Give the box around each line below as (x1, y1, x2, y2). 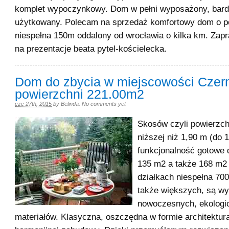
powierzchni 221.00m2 (15, 87, 144, 101)
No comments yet (82, 101, 126, 107)
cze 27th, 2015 (15, 101, 52, 107)
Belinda (61, 101, 79, 107)
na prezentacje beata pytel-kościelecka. (15, 43, 167, 54)
